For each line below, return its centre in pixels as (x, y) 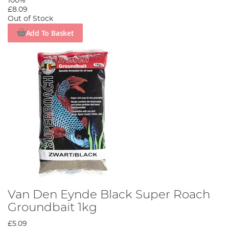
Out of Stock (30, 19)
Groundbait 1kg (52, 207)
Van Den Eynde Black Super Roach (109, 194)
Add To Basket (50, 33)
